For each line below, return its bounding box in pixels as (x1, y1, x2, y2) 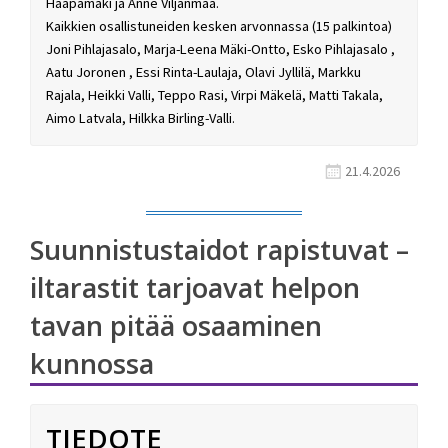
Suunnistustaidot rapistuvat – (30, 231, 409, 269)
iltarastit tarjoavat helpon (30, 269, 360, 307)
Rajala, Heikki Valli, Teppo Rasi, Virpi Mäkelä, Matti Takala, (46, 86, 383, 105)
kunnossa (30, 345, 154, 383)
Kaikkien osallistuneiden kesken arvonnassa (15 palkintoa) (46, 17, 392, 36)
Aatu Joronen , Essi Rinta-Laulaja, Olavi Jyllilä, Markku (46, 63, 361, 82)
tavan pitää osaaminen (30, 307, 322, 345)
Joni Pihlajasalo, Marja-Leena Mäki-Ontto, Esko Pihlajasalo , (46, 40, 395, 59)
